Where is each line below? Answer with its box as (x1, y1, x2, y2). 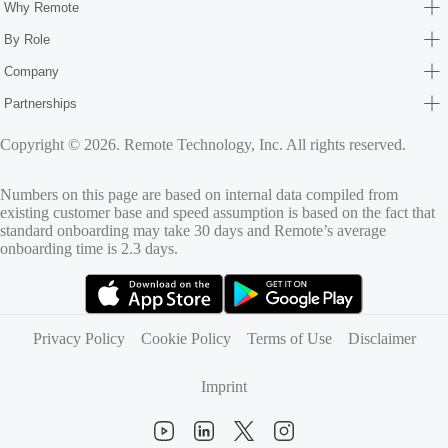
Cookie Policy (140, 329, 231, 347)
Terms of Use (246, 329, 332, 347)
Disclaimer (347, 329, 416, 347)
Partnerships (4, 96, 77, 112)
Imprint (201, 377, 247, 395)
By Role (4, 32, 50, 48)
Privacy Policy (32, 329, 125, 347)
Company (4, 64, 59, 80)
